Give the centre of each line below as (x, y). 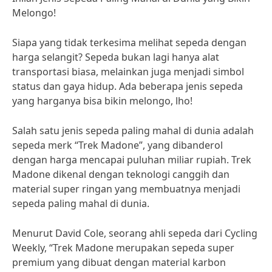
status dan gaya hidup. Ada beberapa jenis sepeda (127, 86)
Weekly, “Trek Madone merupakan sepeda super (123, 248)
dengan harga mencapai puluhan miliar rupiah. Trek (132, 160)
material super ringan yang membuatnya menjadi (126, 189)
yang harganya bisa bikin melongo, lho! (102, 101)
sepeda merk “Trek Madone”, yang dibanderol (117, 145)
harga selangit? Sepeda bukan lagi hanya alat (116, 57)
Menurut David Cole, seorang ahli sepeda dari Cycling (135, 233)
